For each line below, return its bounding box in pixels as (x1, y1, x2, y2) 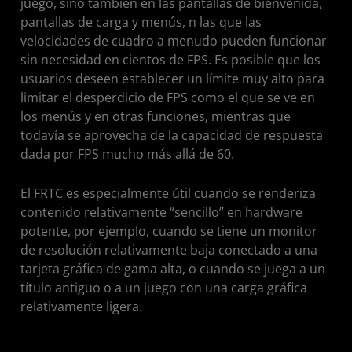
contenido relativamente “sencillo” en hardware (20, 203, 302, 221)
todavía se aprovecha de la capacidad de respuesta (20, 126, 323, 144)
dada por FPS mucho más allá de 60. (20, 145, 234, 163)
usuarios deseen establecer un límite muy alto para (20, 70, 324, 87)
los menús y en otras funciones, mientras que (20, 108, 291, 125)
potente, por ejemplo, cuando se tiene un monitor (20, 222, 317, 240)
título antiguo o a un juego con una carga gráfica (20, 279, 307, 296)
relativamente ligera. (20, 298, 142, 315)
